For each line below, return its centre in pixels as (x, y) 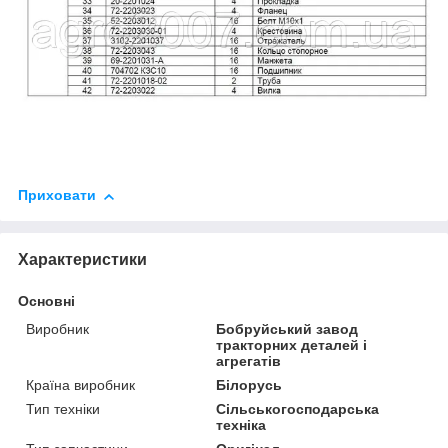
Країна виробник (80, 385)
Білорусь (249, 385)
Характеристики (82, 260)
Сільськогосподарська (298, 409)
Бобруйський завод (287, 329)
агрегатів (249, 361)
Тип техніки (63, 409)
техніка (241, 425)
